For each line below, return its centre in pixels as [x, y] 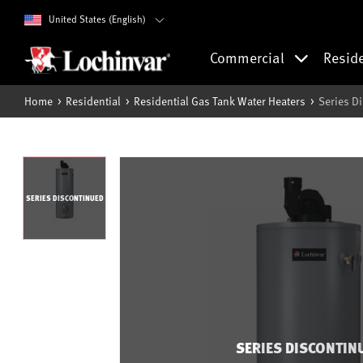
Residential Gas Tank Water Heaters [220, 101]
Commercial [249, 57]
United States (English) [97, 19]
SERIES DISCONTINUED [64, 198]
